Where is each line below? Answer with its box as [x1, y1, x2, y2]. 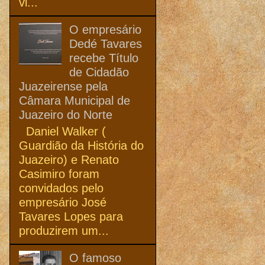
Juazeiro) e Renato [19, 153, 119, 166]
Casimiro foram [19, 167, 99, 180]
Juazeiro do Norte [19, 108, 112, 121]
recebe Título [69, 51, 138, 64]
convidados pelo [19, 181, 104, 195]
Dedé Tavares [69, 37, 142, 50]
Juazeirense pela [19, 79, 108, 93]
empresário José [19, 195, 106, 209]
